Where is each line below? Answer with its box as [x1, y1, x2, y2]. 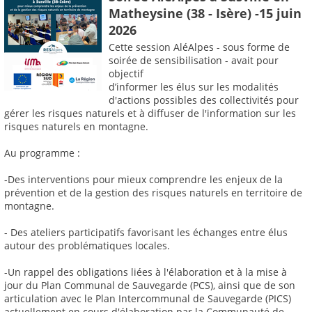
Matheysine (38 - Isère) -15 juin [109, 4, 302, 22]
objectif [109, 67, 143, 81]
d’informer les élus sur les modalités [109, 80, 279, 94]
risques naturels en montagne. [4, 120, 148, 134]
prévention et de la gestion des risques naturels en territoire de [4, 186, 302, 200]
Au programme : [4, 146, 80, 160]
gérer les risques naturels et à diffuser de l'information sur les [4, 107, 296, 120]
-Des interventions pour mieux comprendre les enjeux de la [4, 173, 283, 187]
